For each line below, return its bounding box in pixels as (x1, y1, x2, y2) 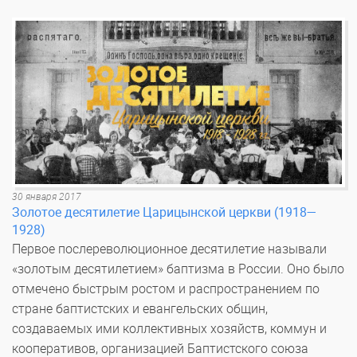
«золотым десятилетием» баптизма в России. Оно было (12, 261, 344, 277)
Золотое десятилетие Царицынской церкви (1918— (12, 205, 317, 221)
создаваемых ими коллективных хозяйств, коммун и (12, 321, 327, 337)
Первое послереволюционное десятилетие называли (12, 241, 327, 257)
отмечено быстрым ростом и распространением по (12, 281, 320, 297)
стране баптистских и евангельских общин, (12, 301, 268, 317)
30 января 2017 (12, 191, 81, 203)
